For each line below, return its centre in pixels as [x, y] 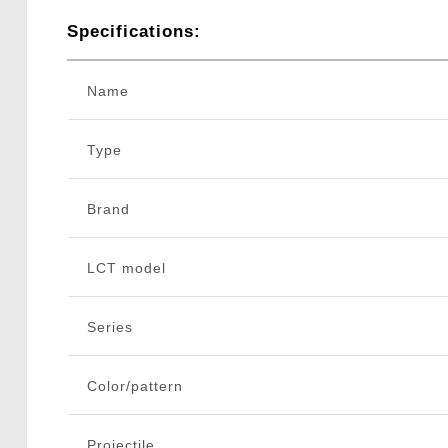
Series [109, 327]
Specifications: [133, 32]
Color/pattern [134, 386]
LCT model [126, 268]
